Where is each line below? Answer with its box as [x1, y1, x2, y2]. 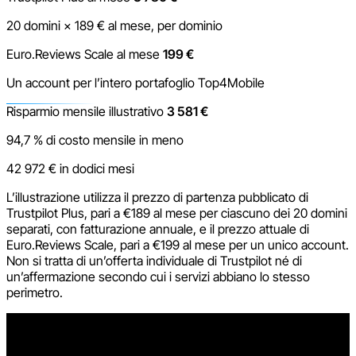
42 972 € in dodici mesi [6, 160, 134, 176]
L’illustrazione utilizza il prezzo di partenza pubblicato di [6, 188, 308, 205]
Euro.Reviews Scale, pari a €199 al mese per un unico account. [6, 236, 349, 253]
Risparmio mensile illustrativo [6, 103, 164, 119]
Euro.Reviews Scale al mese [6, 45, 160, 62]
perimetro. [6, 284, 63, 300]
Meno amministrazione [6, 312, 132, 329]
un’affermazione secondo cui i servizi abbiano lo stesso [6, 268, 310, 284]
